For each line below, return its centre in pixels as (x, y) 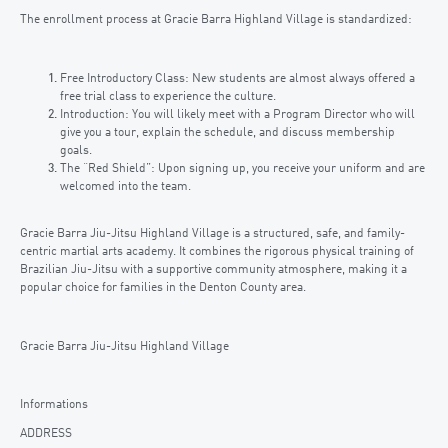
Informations (54, 405)
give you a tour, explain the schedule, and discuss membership (227, 132)
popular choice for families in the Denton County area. (163, 288)
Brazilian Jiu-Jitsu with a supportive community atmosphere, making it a (213, 270)
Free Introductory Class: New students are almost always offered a (237, 78)
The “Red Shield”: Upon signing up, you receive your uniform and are (242, 168)
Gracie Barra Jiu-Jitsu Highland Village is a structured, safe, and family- (212, 234)
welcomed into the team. (125, 186)
